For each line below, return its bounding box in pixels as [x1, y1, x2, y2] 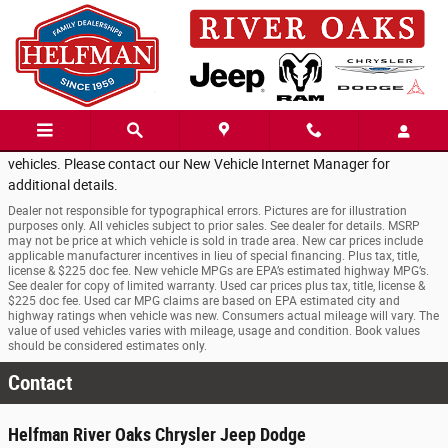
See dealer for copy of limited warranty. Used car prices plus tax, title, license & [8, 279, 425, 293]
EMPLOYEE [84, 135, 147, 151]
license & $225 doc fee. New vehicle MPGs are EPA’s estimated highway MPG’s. [8, 264, 429, 278]
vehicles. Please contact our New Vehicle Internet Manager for [8, 156, 390, 172]
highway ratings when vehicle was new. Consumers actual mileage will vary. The [8, 309, 439, 323]
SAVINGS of [8, 135, 84, 151]
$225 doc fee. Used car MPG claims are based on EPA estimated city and [8, 294, 400, 308]
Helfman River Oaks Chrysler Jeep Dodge [8, 425, 306, 445]
